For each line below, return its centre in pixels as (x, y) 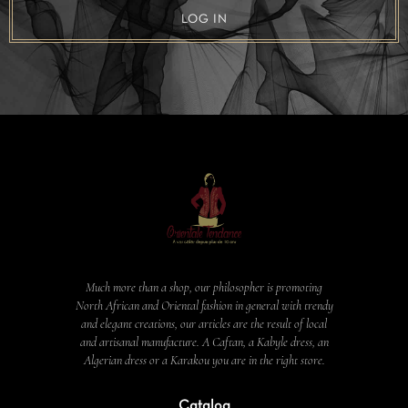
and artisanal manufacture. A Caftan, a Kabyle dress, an (204, 342)
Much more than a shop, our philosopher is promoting (204, 287)
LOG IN (204, 19)
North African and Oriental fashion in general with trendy (204, 305)
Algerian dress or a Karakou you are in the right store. (204, 360)
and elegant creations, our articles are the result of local (204, 323)
